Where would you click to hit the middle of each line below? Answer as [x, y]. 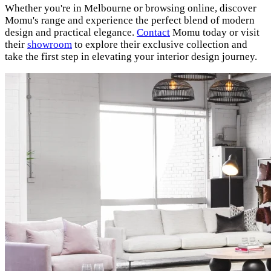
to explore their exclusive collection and [160, 45]
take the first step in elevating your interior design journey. [131, 57]
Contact [153, 33]
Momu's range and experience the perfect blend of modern [130, 21]
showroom [50, 45]
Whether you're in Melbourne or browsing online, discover [131, 8]
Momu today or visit [215, 33]
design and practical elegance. [71, 33]
